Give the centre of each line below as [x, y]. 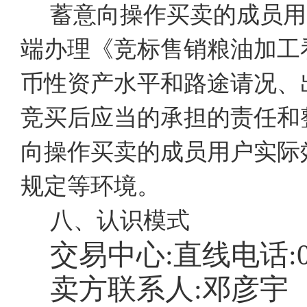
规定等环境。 [90, 186]
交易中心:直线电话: [173, 255]
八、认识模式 [120, 220]
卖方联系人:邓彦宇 [169, 289]
